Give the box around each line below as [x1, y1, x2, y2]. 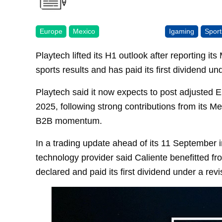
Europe [40, 27, 62, 35]
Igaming [169, 27, 195, 35]
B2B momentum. [36, 115, 102, 126]
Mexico [73, 27, 95, 35]
